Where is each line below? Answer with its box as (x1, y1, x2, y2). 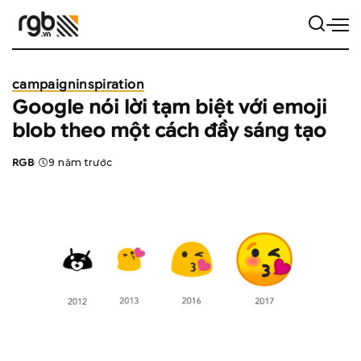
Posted (11, 163, 53, 176)
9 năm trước (48, 156, 113, 168)
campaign (12, 77, 76, 92)
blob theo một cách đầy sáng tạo (12, 119, 326, 143)
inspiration (75, 77, 144, 92)
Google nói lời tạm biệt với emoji (12, 96, 327, 119)
